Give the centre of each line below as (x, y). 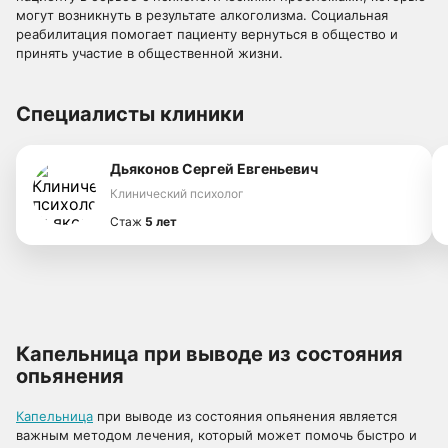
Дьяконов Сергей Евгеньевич (214, 168)
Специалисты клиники (130, 114)
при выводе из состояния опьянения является (245, 416)
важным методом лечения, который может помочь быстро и (216, 435)
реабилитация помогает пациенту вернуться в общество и (207, 34)
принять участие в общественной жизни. (149, 53)
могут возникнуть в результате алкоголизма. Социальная (202, 15)
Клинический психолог (177, 193)
